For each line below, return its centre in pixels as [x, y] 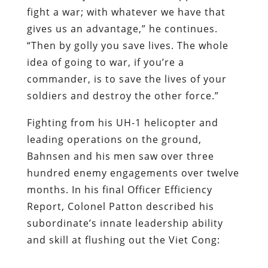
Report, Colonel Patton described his [120, 206]
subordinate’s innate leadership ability [125, 223]
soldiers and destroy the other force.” [123, 95]
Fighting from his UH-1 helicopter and [122, 122]
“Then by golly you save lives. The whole [127, 45]
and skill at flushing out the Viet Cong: [123, 240]
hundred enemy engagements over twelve [133, 173]
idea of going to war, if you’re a [105, 62]
